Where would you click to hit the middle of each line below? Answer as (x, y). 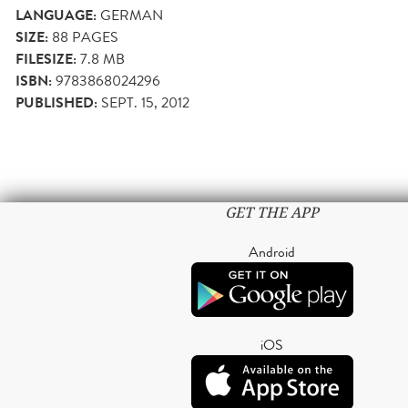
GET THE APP (272, 213)
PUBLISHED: (56, 103)
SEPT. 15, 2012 (145, 103)
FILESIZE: (46, 60)
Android (272, 252)
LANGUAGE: (56, 16)
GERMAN (132, 15)
